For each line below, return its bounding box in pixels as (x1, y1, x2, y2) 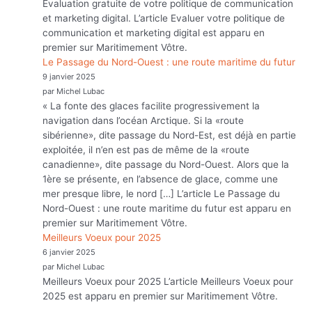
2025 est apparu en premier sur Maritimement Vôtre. (42, 290, 279, 302)
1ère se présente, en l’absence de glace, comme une (42, 173, 279, 185)
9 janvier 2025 (42, 71, 96, 81)
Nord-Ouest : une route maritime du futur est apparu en (42, 202, 292, 214)
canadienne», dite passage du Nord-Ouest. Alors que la (42, 158, 290, 170)
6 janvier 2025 (42, 247, 96, 257)
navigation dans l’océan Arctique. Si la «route (42, 114, 244, 126)
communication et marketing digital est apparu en (42, 26, 265, 38)
